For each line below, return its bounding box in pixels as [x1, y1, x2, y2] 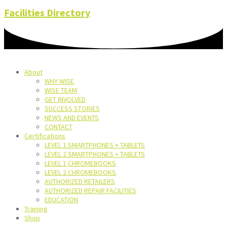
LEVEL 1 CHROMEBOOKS [45, 159, 116, 168]
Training [24, 204, 48, 214]
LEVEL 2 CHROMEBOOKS [45, 168, 116, 177]
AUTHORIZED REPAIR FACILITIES [45, 186, 136, 196]
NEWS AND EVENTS [45, 113, 99, 123]
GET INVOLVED [45, 95, 86, 104]
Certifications [24, 131, 65, 141]
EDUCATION [45, 195, 78, 205]
